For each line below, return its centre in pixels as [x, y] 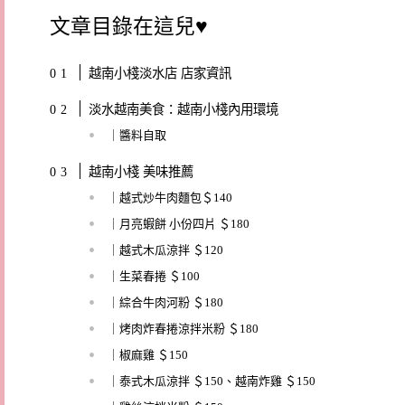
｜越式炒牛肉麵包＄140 [170, 197]
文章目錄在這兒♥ [129, 26]
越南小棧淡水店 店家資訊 [160, 73]
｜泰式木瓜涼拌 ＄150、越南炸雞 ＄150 [211, 381]
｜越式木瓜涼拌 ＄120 [165, 250]
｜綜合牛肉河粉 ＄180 [165, 302]
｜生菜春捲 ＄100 [153, 276]
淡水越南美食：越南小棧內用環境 [183, 109]
